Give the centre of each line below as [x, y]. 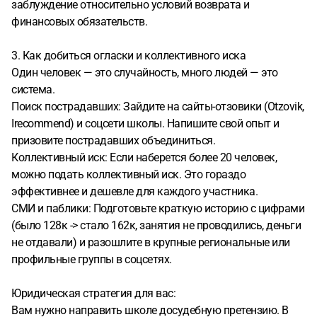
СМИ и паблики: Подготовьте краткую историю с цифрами [158, 208]
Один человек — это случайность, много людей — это [145, 73]
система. [33, 90]
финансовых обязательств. [79, 22]
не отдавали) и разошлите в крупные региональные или [151, 242]
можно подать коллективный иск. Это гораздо [128, 174]
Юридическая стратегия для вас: [93, 293]
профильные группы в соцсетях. [92, 259]
